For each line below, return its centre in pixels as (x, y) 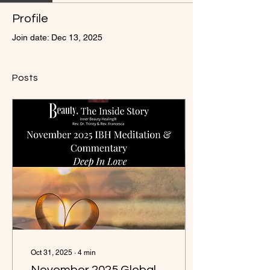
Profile (30, 19)
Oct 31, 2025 (52, 253)
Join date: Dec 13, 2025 (57, 37)
